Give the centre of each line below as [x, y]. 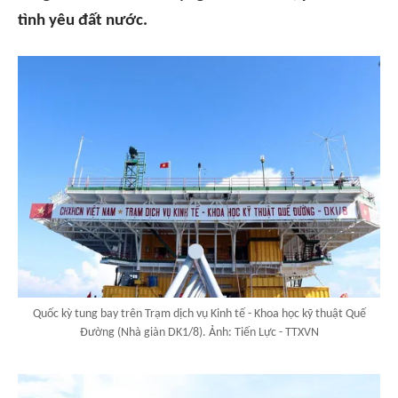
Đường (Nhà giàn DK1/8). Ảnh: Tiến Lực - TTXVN [199, 332]
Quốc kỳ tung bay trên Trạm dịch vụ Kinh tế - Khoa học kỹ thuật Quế [199, 314]
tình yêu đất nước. [83, 21]
